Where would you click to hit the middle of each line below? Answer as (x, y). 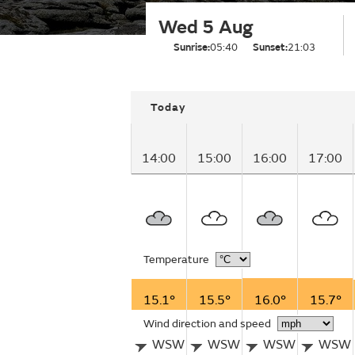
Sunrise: (192, 48)
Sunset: (270, 48)
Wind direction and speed (207, 324)
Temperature (176, 260)
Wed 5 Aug (206, 27)
